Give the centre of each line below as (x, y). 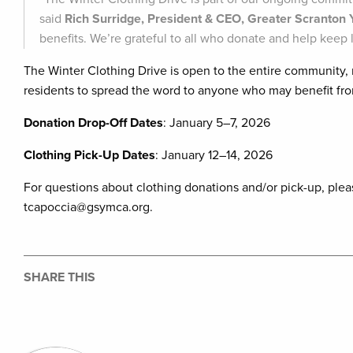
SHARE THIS (59, 278)
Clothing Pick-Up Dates (89, 156)
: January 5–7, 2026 (217, 123)
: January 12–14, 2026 (214, 156)
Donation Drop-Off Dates (93, 123)
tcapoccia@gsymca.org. (88, 208)
